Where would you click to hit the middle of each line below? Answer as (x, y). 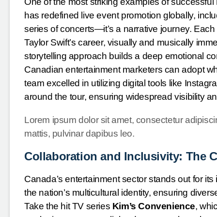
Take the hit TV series (68, 206)
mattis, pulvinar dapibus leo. (79, 134)
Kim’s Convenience (154, 206)
